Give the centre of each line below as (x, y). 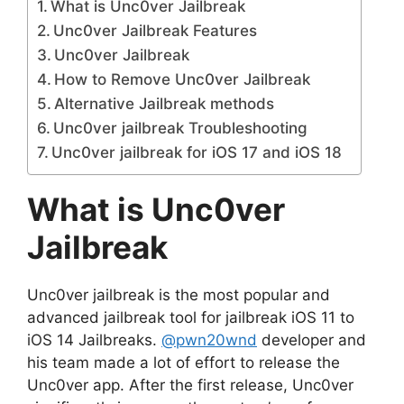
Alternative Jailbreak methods (165, 104)
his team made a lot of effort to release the (184, 363)
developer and (312, 340)
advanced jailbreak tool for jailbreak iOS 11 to (191, 317)
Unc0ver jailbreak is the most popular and (179, 295)
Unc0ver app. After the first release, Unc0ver (190, 385)
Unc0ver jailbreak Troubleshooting (181, 128)
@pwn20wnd (209, 340)
